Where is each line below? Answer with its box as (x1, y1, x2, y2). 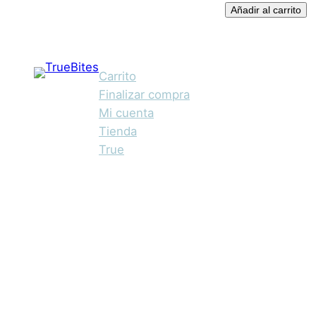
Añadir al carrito (231, 4, 302, 16)
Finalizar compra (99, 87, 190, 102)
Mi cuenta (99, 106, 154, 121)
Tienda (99, 124, 137, 139)
